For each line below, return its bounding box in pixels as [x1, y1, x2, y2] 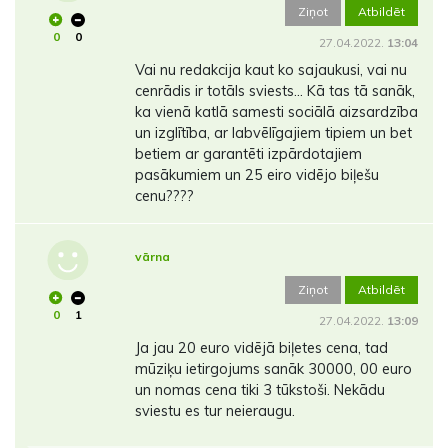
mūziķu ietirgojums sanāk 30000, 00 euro [134, 360, 412, 379]
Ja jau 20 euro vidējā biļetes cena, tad [134, 339, 388, 358]
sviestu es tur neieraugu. [134, 402, 295, 421]
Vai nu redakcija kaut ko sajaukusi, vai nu [134, 61, 407, 80]
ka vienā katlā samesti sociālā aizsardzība [134, 103, 418, 122]
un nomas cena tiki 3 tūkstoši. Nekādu [134, 381, 385, 400]
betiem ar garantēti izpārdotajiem [134, 145, 362, 164]
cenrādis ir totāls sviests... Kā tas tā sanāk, [134, 82, 415, 101]
